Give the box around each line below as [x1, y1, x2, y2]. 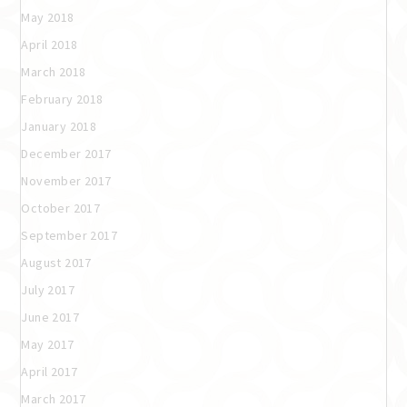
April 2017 [21, 362, 78, 380]
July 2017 [21, 281, 74, 298]
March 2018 [21, 63, 86, 80]
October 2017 [21, 199, 101, 216]
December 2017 [21, 144, 112, 162]
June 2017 [21, 308, 79, 325]
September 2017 [21, 226, 117, 243]
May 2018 [21, 8, 74, 25]
